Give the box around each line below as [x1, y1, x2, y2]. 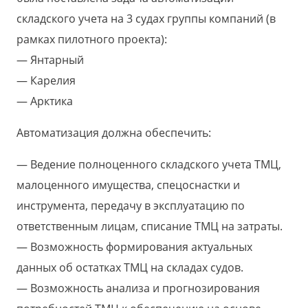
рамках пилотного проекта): [16, 32, 167, 47]
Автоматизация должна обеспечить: [16, 125, 211, 141]
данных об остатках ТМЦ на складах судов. [16, 260, 243, 276]
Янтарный [30, 52, 84, 68]
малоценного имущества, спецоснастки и [16, 177, 240, 193]
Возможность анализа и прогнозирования [30, 280, 260, 296]
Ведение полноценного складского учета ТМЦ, [30, 157, 281, 173]
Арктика [30, 93, 73, 109]
